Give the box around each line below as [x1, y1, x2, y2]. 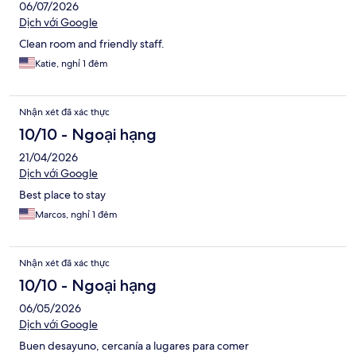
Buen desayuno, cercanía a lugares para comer [19, 339, 249, 354]
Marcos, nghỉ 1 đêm [35, 208, 118, 222]
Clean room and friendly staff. [19, 37, 164, 52]
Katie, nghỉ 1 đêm [35, 57, 108, 71]
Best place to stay [19, 188, 106, 203]
